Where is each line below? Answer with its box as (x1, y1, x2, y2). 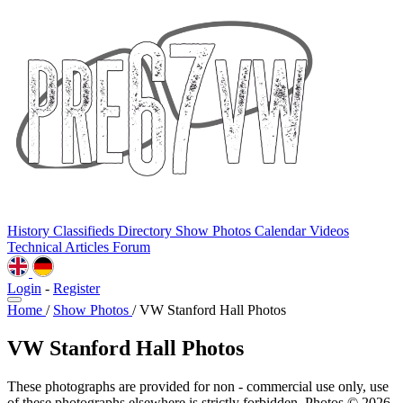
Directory (118, 223, 175, 238)
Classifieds (53, 223, 118, 238)
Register (53, 281, 100, 296)
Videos (309, 223, 349, 238)
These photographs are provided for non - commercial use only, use (7, 378, 389, 394)
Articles (65, 239, 112, 255)
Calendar (255, 223, 309, 238)
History (7, 223, 53, 238)
